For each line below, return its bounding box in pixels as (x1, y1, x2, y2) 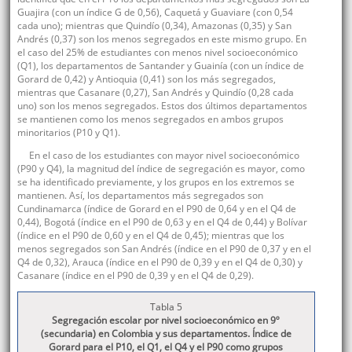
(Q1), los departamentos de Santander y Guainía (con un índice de (16, 58, 304, 72)
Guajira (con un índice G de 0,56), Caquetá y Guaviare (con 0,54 (16, 5, 293, 19)
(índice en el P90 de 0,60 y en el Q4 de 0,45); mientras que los (16, 228, 284, 242)
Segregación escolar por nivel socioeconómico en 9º (52, 313, 280, 327)
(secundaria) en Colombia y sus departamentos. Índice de (40, 326, 291, 340)
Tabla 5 (149, 299, 182, 313)
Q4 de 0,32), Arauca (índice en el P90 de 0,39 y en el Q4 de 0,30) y (16, 255, 302, 269)
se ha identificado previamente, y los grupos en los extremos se (16, 174, 295, 189)
